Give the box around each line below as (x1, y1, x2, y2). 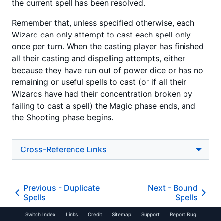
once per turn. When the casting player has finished (12, 41, 204, 52)
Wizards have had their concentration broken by (12, 89, 192, 99)
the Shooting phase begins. (12, 112, 113, 123)
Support (141, 211, 160, 217)
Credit (87, 211, 102, 217)
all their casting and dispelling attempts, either (12, 53, 185, 64)
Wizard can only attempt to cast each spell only (12, 30, 191, 40)
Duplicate (64, 183, 100, 193)
